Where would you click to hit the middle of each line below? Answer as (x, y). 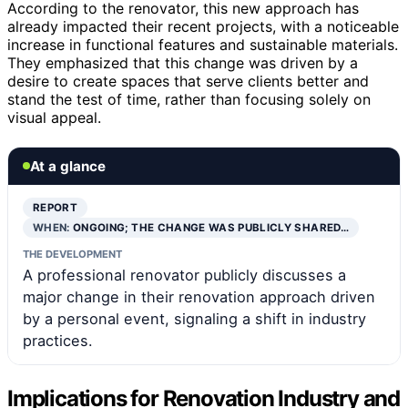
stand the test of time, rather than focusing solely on (189, 99)
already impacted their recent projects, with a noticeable (203, 26)
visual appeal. (54, 117)
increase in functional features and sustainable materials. (203, 44)
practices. (58, 340)
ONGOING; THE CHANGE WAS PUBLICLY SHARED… (211, 227)
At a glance (68, 166)
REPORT (56, 207)
